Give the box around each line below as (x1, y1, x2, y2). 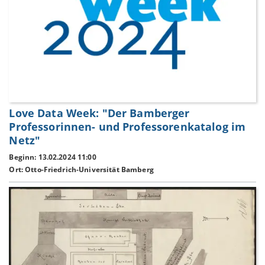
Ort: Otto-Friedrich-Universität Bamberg (9, 164, 154, 174)
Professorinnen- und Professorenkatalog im (9, 119, 246, 134)
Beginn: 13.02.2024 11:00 (9, 152, 96, 163)
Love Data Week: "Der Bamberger (9, 106, 190, 121)
